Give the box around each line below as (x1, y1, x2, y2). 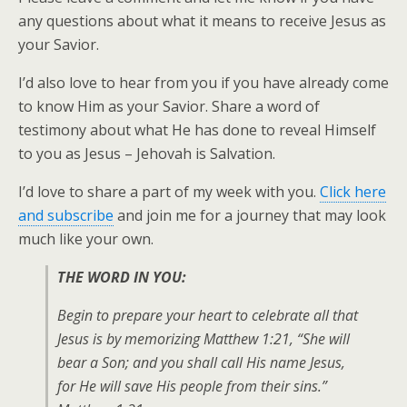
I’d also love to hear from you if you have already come (18, 73, 389, 93)
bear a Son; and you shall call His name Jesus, (57, 352, 345, 372)
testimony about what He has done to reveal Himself (18, 120, 376, 140)
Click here (320, 182, 386, 202)
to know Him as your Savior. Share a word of (18, 96, 320, 116)
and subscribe (18, 205, 114, 225)
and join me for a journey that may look (114, 205, 386, 225)
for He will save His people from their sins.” (57, 376, 327, 396)
